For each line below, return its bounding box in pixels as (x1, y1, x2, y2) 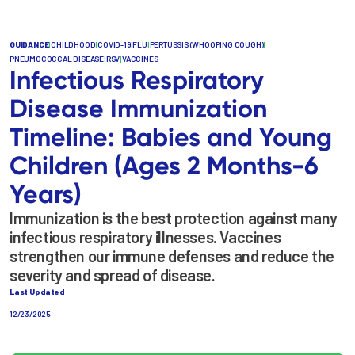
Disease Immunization (10, 92, 267, 124)
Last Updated (10, 286, 65, 296)
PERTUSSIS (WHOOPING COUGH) (149, 39, 264, 49)
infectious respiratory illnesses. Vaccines (10, 227, 281, 246)
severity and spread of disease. (10, 265, 216, 284)
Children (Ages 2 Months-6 (10, 149, 319, 181)
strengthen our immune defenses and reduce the (10, 246, 335, 265)
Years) (10, 177, 82, 209)
